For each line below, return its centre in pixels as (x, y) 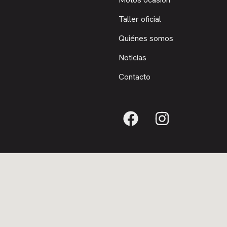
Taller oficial (140, 19)
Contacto (135, 77)
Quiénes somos (146, 38)
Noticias (133, 58)
